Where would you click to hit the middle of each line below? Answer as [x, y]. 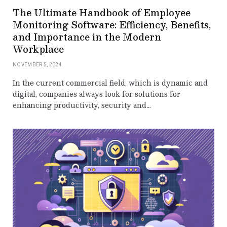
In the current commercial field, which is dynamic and [110, 83]
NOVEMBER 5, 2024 [37, 65]
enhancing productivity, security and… [82, 105]
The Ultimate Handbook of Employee [102, 13]
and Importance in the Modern [87, 37]
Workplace [38, 49]
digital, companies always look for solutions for [97, 94]
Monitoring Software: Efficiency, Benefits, [112, 25]
